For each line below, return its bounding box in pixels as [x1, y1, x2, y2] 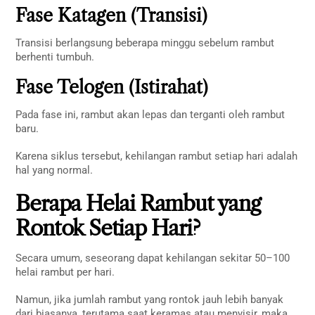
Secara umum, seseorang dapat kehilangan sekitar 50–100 [15, 251, 290, 264]
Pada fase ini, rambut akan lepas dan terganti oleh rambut [15, 108, 285, 121]
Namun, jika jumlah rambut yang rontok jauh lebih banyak [15, 293, 284, 307]
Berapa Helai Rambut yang [15, 190, 260, 217]
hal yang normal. [15, 164, 94, 177]
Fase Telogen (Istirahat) [15, 77, 209, 99]
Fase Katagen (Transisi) [15, 5, 208, 27]
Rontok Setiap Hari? [15, 214, 200, 241]
